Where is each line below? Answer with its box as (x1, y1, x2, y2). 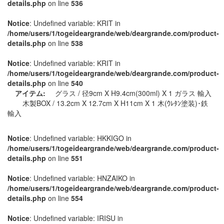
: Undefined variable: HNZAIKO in (29, 173, 135, 183)
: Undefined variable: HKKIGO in (29, 133, 131, 143)
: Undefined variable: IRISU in (29, 213, 123, 223)
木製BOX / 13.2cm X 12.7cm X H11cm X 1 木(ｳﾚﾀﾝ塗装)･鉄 (22, 98, 208, 108)
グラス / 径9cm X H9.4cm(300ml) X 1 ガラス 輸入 (55, 88, 211, 98)
